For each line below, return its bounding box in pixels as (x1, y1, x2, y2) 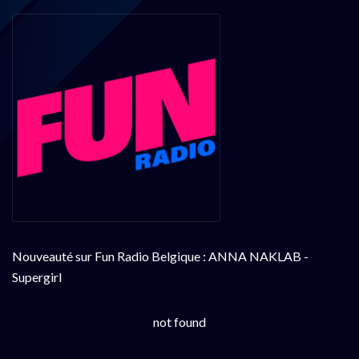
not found (153, 313, 206, 329)
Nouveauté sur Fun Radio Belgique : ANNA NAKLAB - (12, 248, 309, 264)
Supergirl (12, 268, 62, 284)
